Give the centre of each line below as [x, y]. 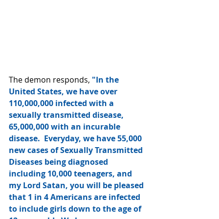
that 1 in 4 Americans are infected [76, 197]
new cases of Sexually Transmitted [77, 150]
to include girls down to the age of [76, 209]
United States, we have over [64, 91]
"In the [106, 80]
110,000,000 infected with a [62, 103]
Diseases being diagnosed [60, 162]
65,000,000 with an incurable [66, 127]
